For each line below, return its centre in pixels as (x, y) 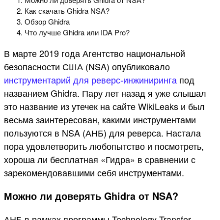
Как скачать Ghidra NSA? (67, 10)
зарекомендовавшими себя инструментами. (94, 172)
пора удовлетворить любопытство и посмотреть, (104, 146)
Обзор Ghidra (47, 21)
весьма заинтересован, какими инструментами (100, 119)
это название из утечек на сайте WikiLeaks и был (104, 106)
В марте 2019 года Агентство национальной (95, 53)
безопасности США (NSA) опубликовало (87, 66)
